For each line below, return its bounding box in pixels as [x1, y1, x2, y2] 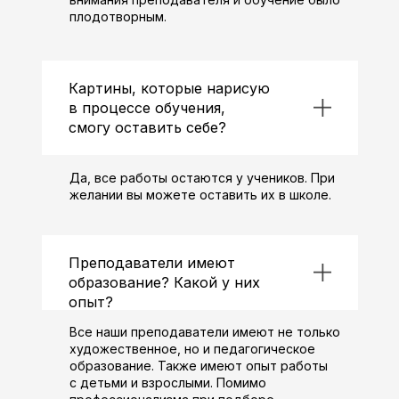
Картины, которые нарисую [68, 79, 270, 97]
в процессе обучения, [68, 99, 225, 117]
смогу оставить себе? [68, 118, 226, 136]
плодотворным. [69, 9, 167, 24]
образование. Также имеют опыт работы [69, 358, 328, 373]
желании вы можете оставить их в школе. [69, 187, 331, 202]
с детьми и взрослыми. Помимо [69, 375, 266, 390]
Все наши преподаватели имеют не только [69, 324, 340, 339]
